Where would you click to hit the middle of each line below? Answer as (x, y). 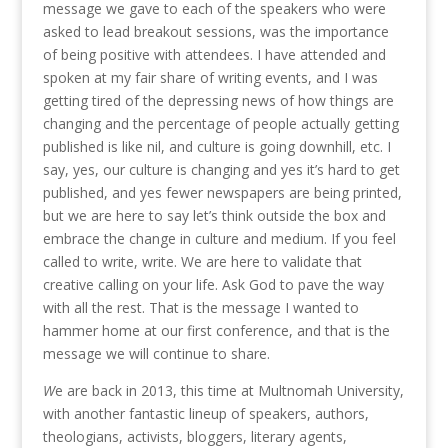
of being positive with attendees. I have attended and (214, 55)
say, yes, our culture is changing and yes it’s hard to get (221, 170)
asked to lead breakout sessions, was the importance (215, 32)
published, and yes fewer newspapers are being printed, (222, 193)
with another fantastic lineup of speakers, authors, (205, 414)
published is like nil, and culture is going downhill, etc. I (216, 147)
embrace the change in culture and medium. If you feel (219, 239)
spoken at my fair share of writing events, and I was (210, 78)
